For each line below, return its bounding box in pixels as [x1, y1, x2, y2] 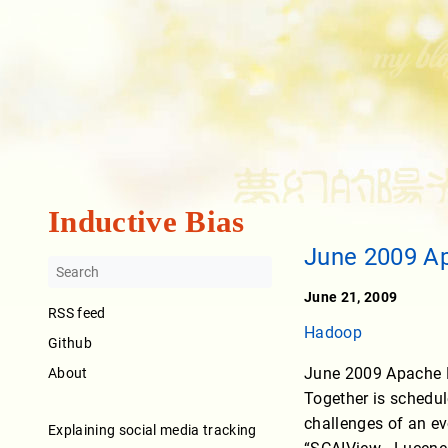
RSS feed [48, 305, 106, 322]
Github [48, 335, 92, 352]
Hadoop [304, 323, 362, 343]
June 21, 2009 [304, 289, 398, 306]
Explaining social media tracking [48, 421, 257, 438]
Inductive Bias [48, 205, 245, 240]
